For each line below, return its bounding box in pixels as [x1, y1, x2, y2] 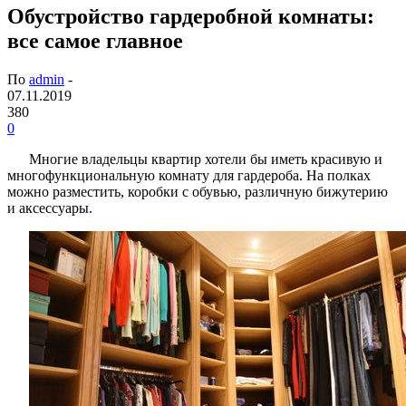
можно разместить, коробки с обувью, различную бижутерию [7, 183, 388, 199]
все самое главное [7, 28, 183, 53]
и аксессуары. [7, 199, 92, 216]
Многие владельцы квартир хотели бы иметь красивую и [29, 150, 382, 167]
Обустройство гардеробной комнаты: [7, 4, 374, 28]
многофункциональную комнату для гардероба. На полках [7, 167, 371, 183]
